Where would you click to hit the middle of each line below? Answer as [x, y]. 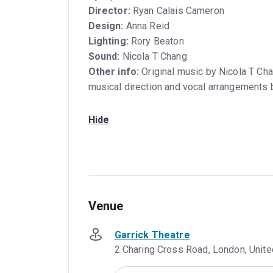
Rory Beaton [156, 41]
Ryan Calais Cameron [177, 11]
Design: [106, 26]
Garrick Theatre [152, 235]
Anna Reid [147, 26]
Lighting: [108, 41]
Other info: [114, 72]
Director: [109, 11]
